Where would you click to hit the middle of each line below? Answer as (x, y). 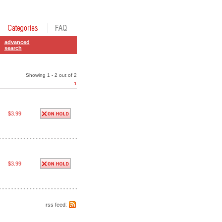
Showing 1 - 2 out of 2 (51, 75)
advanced (17, 42)
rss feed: (56, 205)
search (13, 48)
